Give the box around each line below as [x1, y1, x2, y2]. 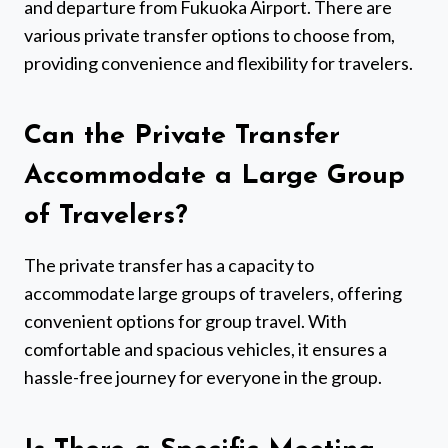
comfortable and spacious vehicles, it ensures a [24, 337, 387, 360]
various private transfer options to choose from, [24, 23, 395, 46]
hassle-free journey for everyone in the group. [24, 365, 382, 388]
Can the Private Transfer [24, 123, 340, 151]
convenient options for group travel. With [24, 309, 347, 332]
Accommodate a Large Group [24, 163, 405, 191]
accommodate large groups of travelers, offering [24, 281, 402, 304]
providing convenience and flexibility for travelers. [24, 51, 413, 74]
